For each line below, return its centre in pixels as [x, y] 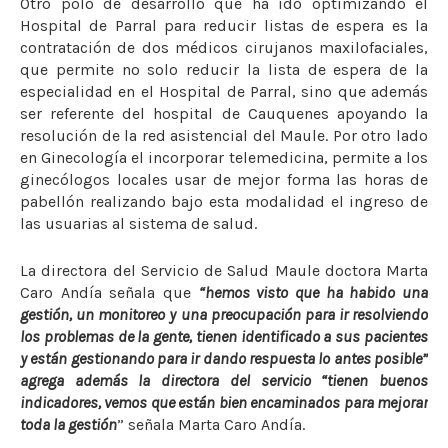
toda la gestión [68, 425]
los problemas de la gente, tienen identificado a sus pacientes [224, 337]
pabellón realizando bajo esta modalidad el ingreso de [224, 202]
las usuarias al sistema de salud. [138, 224]
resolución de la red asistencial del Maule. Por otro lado [224, 136]
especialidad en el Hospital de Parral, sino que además [224, 92]
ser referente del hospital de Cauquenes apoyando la [224, 114]
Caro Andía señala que [109, 293]
